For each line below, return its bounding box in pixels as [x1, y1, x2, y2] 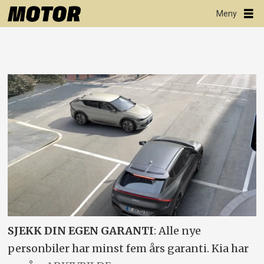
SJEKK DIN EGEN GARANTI [8, 223, 154, 237]
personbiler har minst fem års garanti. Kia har [8, 241, 249, 255]
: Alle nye [154, 223, 202, 237]
